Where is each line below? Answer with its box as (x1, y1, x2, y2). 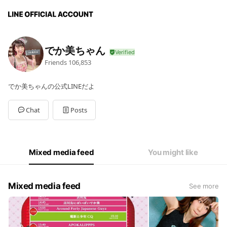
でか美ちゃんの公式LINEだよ (8, 82, 95, 91)
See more (188, 182, 219, 190)
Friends (45, 57, 67, 67)
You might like (148, 147, 198, 157)
